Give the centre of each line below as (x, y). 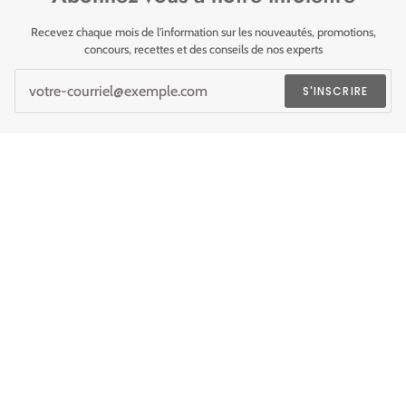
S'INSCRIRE (335, 91)
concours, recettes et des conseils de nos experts (203, 49)
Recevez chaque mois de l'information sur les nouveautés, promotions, (203, 32)
